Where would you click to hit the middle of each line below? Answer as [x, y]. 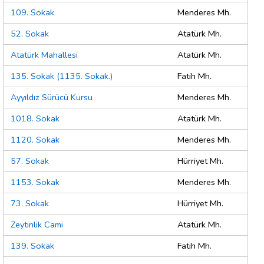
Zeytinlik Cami [37, 225]
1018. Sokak [35, 119]
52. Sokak [30, 34]
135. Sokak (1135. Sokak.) [62, 76]
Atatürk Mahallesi [44, 55]
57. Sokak [30, 161]
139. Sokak [32, 246]
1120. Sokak [35, 140]
